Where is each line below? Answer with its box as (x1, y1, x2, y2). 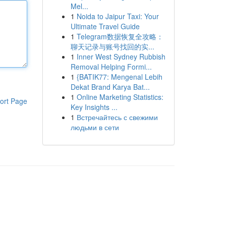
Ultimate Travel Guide (70, 21, 140, 31)
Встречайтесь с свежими (76, 112, 158, 122)
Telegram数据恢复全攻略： (76, 31, 163, 41)
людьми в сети (70, 122, 119, 132)
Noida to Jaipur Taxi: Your (76, 11, 159, 21)
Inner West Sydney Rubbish (76, 51, 165, 62)
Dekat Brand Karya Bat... (70, 82, 150, 92)
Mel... (70, 1, 88, 11)
